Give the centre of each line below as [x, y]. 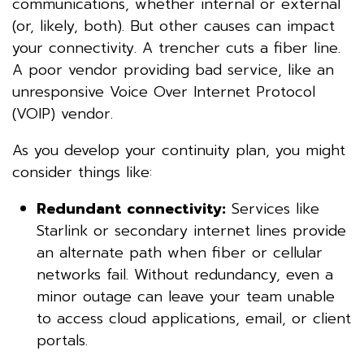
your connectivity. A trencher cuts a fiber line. [179, 48]
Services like [273, 208]
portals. [62, 340]
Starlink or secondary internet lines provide [191, 230]
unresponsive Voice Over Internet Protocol [164, 91]
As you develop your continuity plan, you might [179, 150]
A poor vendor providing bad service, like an [173, 69]
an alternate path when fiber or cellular [180, 252]
